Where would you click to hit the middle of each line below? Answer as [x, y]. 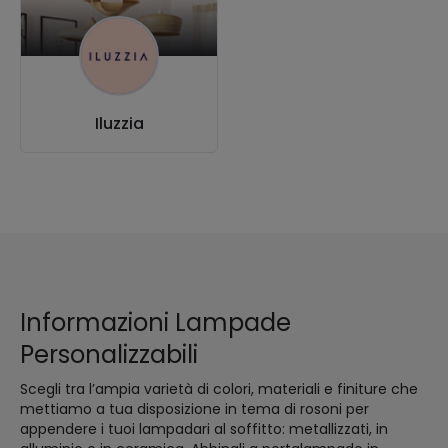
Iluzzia [119, 124]
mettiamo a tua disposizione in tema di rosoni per [194, 409]
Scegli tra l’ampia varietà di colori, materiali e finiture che [219, 389]
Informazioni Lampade [155, 323]
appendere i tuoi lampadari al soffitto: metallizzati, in [204, 429]
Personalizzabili [109, 355]
